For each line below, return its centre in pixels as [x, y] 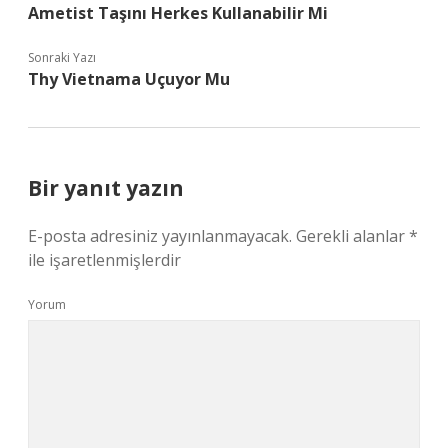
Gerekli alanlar [352, 236]
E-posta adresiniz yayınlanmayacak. [160, 236]
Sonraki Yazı [62, 57]
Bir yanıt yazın [106, 188]
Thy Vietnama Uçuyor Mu [129, 79]
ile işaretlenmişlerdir [104, 260]
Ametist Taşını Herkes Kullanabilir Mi [178, 13]
